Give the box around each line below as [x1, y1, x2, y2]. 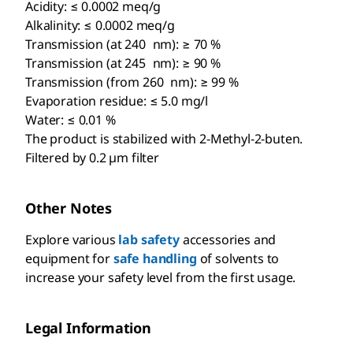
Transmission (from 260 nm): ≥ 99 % [25, 73, 239, 91]
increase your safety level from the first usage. [25, 269, 296, 287]
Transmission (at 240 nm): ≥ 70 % [25, 35, 221, 54]
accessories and [179, 231, 277, 249]
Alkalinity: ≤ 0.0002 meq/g [25, 17, 175, 35]
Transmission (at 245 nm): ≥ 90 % [25, 54, 221, 72]
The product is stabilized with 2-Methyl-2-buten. [25, 130, 303, 148]
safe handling [113, 250, 197, 268]
